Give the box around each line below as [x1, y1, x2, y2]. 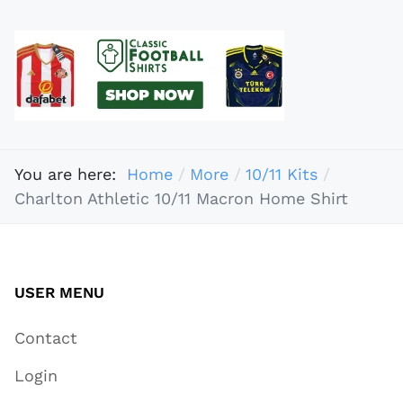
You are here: [14, 165, 127, 184]
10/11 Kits [245, 165, 318, 184]
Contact [14, 327, 77, 347]
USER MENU [14, 282, 104, 301]
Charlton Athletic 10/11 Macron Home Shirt [14, 189, 348, 209]
